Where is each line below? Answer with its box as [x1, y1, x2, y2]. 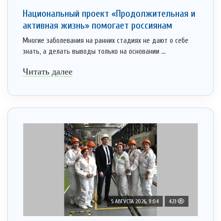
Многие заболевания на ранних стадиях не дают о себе [23, 37, 188, 45]
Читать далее [23, 67, 73, 77]
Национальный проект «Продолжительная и [23, 8, 195, 20]
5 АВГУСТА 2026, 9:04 [111, 198, 159, 205]
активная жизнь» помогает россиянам [23, 20, 172, 32]
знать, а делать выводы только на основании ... [23, 47, 166, 56]
